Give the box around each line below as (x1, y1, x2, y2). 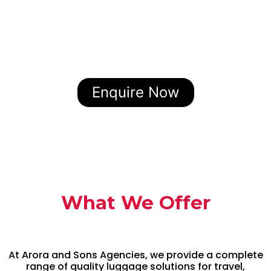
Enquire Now (91, 83, 180, 101)
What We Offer (60, 191, 211, 214)
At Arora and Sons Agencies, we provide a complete (8, 247, 263, 262)
